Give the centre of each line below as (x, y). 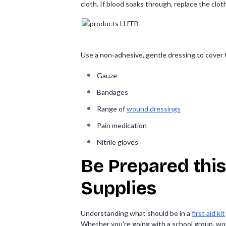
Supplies (119, 188)
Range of (112, 109)
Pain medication (122, 125)
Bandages (112, 92)
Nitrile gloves (118, 142)
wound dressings (154, 109)
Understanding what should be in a (136, 213)
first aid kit (208, 213)
